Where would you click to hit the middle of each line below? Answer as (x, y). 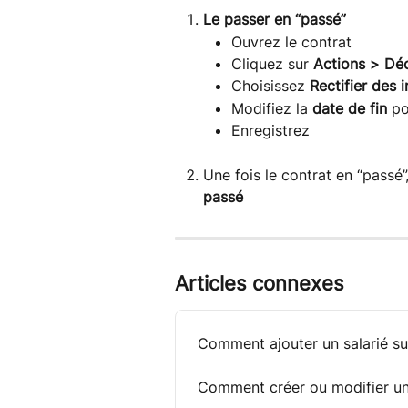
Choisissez (270, 86)
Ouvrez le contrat (291, 41)
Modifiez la (272, 108)
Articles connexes (260, 284)
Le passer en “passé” (275, 20)
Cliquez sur (272, 63)
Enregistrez (270, 131)
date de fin (350, 108)
